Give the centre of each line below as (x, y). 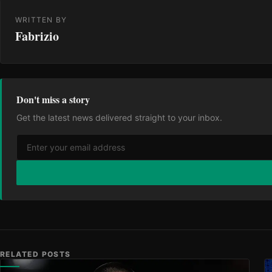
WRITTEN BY (41, 19)
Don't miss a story (53, 99)
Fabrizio (37, 36)
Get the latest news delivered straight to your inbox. (119, 117)
